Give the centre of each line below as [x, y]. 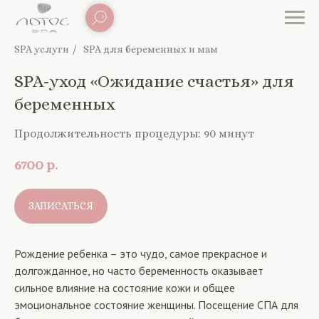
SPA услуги [42, 49]
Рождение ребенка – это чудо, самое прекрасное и [141, 254]
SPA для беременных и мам [151, 49]
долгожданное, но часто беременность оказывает [139, 271]
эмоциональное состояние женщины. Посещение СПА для [156, 305]
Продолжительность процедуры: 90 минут [134, 134]
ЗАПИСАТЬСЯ [61, 206]
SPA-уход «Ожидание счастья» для [154, 81]
